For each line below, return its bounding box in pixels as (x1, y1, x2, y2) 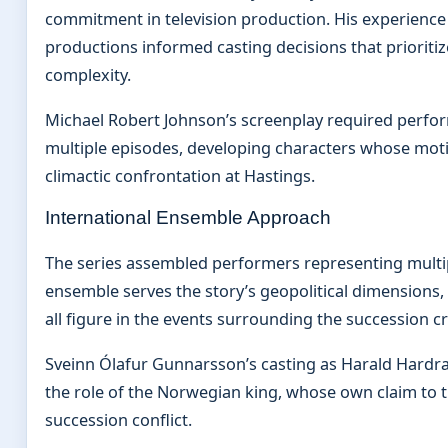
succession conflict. (45, 409, 192, 432)
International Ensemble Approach (45, 207, 331, 229)
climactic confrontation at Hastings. (45, 165, 315, 188)
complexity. (45, 63, 131, 86)
